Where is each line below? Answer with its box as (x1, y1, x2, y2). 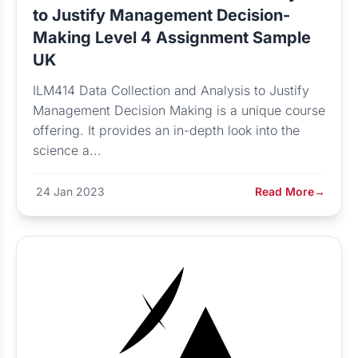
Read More (255, 185, 314, 198)
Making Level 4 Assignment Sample (33, 28, 311, 47)
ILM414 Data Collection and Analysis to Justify (33, 82, 309, 98)
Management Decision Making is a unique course (33, 102, 325, 118)
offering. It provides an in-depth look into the (33, 122, 300, 138)
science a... (33, 142, 101, 158)
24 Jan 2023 (36, 185, 105, 198)
